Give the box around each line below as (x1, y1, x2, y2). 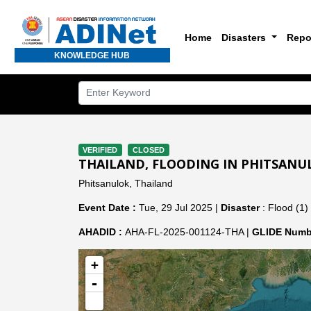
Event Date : (78, 202, 136, 213)
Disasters (221, 31, 269, 43)
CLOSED (132, 146, 165, 154)
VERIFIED (83, 146, 118, 154)
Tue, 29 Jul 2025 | (135, 202, 221, 213)
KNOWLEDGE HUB (54, 50, 131, 60)
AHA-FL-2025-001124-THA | (124, 226, 252, 237)
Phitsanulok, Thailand (78, 178, 173, 189)
